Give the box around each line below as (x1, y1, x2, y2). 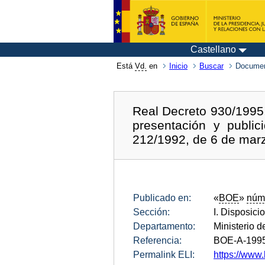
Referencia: (133, 235, 182, 245)
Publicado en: (133, 192, 191, 203)
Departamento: (133, 221, 195, 231)
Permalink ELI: (133, 249, 195, 260)
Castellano (190, 44, 236, 54)
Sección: (133, 206, 170, 217)
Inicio (169, 62, 188, 70)
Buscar (199, 62, 224, 70)
